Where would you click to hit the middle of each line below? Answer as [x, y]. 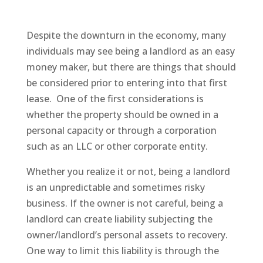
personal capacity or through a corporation [121, 130]
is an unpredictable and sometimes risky [115, 187]
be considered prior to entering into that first [127, 83]
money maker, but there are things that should [131, 67]
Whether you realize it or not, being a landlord [128, 171]
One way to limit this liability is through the [122, 251]
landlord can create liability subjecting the [119, 219]
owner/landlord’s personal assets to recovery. [127, 235]
